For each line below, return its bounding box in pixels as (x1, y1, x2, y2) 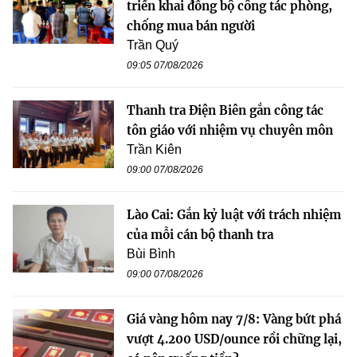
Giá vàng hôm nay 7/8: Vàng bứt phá (127, 312, 341, 328)
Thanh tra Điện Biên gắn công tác (127, 103, 324, 119)
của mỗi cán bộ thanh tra (127, 227, 273, 243)
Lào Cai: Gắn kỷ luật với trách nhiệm (127, 207, 341, 223)
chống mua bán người (127, 18, 255, 34)
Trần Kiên (127, 143, 182, 157)
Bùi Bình (127, 247, 175, 261)
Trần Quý (127, 38, 178, 53)
